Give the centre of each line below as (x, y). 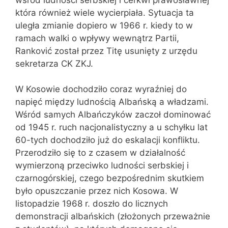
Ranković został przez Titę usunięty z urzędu (106, 51)
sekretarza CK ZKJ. (54, 63)
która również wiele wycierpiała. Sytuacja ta (105, 12)
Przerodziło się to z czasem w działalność (100, 153)
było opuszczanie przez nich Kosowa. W (97, 191)
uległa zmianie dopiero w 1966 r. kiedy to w (104, 25)
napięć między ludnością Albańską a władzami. (112, 102)
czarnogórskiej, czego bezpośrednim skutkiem (110, 178)
